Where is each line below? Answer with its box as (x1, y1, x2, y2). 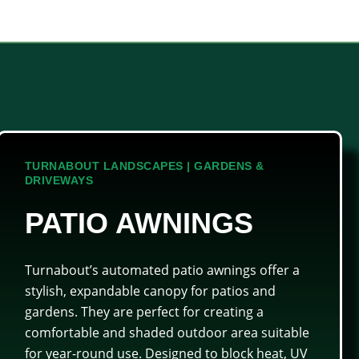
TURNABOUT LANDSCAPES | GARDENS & (24, 159, 264, 172)
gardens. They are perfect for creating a (24, 302, 264, 321)
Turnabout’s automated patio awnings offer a (24, 260, 300, 279)
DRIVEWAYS (24, 173, 94, 187)
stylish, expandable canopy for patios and (24, 281, 276, 300)
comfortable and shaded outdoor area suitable (24, 323, 309, 341)
